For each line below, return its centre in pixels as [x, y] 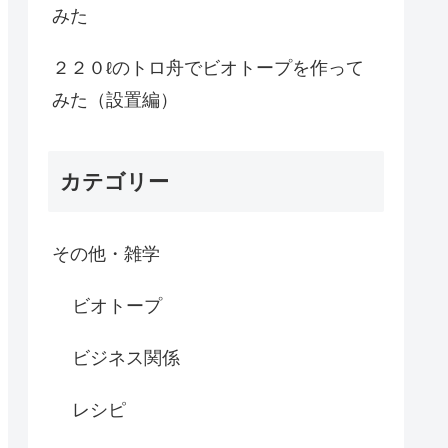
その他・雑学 [106, 254]
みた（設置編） [115, 99]
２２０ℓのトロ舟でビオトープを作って [208, 67]
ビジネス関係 [126, 358]
